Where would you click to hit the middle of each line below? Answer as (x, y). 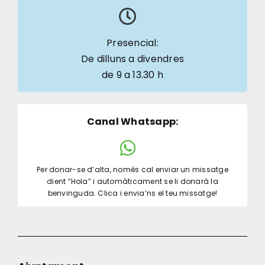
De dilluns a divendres (132, 59)
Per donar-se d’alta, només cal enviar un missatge (132, 170)
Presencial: (132, 43)
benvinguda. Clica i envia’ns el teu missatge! (132, 193)
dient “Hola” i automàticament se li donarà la (132, 182)
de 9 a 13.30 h (132, 75)
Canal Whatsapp (131, 122)
